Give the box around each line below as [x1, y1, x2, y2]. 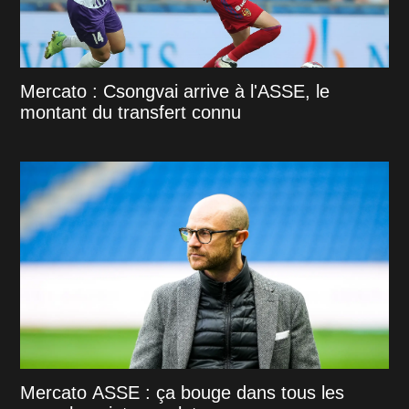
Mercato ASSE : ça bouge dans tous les [20, 382, 345, 403]
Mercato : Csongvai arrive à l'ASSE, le [20, 80, 330, 101]
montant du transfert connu [20, 101, 242, 122]
